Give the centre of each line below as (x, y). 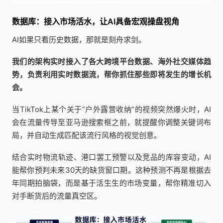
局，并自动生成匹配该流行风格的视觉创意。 (87, 135)
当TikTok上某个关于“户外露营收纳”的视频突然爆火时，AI (111, 109)
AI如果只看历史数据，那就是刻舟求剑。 (79, 39)
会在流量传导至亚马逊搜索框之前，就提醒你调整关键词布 (111, 122)
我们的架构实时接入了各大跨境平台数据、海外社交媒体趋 (111, 61)
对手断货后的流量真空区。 (57, 196)
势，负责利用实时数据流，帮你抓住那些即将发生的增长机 (111, 74)
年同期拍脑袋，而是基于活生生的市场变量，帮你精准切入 (111, 183)
